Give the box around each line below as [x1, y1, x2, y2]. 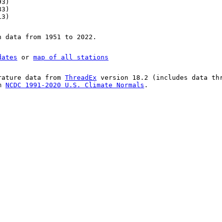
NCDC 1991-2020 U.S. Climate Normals [5, 81, 144, 89]
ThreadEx [65, 74, 97, 82]
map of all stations [33, 54, 109, 61]
